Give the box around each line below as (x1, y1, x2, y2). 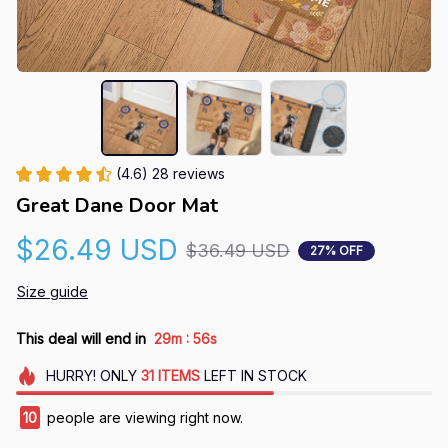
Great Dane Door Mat (16, 192, 218, 220)
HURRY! (45, 367, 96, 385)
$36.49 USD (186, 240, 290, 262)
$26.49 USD (16, 233, 178, 268)
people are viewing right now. (43, 409, 243, 427)
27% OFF (310, 242, 363, 258)
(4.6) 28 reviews (116, 165, 225, 183)
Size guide (17, 283, 88, 301)
